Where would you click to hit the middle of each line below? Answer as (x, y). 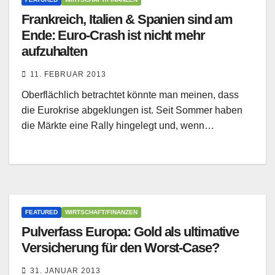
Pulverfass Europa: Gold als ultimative (130, 232)
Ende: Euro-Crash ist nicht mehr (113, 36)
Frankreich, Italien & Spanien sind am (127, 20)
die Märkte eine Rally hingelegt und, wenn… (118, 126)
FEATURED (41, 212)
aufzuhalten (54, 52)
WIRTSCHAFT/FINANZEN (101, 212)
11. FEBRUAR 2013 (68, 75)
